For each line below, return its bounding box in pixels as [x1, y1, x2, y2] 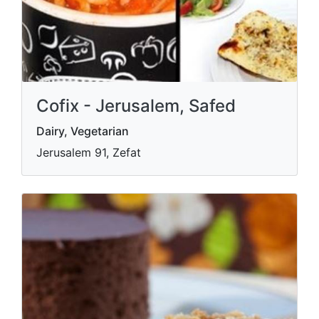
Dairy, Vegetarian [36, 124, 129, 138]
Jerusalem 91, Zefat [36, 145, 141, 159]
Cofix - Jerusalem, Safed [36, 95, 236, 116]
